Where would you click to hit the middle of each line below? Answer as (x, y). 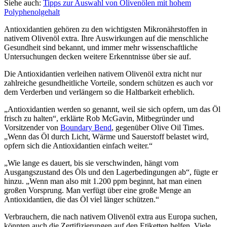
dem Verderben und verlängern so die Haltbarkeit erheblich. (99, 92)
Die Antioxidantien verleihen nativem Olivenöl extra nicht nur (103, 74)
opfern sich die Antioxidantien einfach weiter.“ (78, 146)
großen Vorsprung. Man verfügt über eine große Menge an (98, 191)
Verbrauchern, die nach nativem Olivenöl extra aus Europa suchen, (111, 217)
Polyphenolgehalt (32, 12)
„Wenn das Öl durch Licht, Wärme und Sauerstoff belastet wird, (106, 137)
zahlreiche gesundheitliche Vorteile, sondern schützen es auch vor (108, 83)
